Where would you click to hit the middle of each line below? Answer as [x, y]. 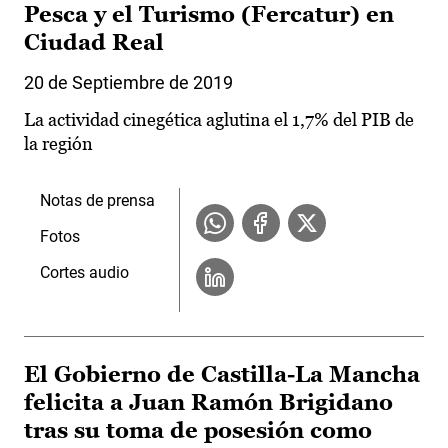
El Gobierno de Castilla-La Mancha [222, 375]
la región [58, 144]
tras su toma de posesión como [198, 431]
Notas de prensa [97, 201]
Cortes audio [84, 273]
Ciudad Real [94, 43]
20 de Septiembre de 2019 [128, 83]
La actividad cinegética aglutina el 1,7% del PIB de [219, 120]
